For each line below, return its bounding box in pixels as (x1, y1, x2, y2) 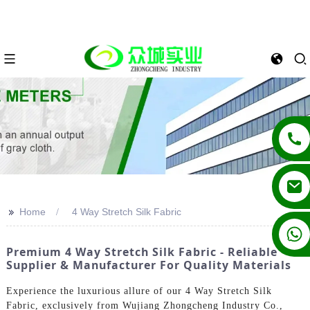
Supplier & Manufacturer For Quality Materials (6, 257, 291, 273)
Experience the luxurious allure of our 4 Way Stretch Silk (6, 285, 272, 296)
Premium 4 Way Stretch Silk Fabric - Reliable (6, 244, 277, 259)
